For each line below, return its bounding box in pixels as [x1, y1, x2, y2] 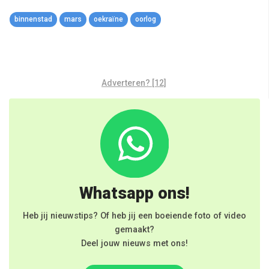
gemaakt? [115, 225, 154, 235]
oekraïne [94, 14, 123, 23]
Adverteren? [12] [101, 77, 166, 88]
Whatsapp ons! [79, 184, 190, 204]
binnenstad [14, 14, 52, 23]
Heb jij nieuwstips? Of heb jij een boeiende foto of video [23, 211, 246, 222]
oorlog [135, 14, 156, 23]
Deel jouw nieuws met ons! [81, 238, 188, 249]
